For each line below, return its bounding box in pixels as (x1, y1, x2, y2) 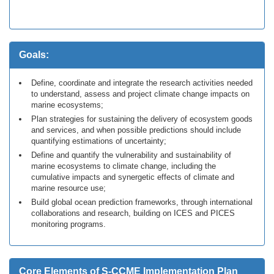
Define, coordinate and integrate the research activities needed (31, 78, 253, 87)
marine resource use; (31, 183, 106, 193)
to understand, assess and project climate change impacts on (31, 89, 250, 98)
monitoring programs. (31, 220, 106, 229)
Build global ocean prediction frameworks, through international (31, 198, 253, 207)
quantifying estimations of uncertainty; (31, 136, 166, 146)
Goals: (19, 50, 49, 60)
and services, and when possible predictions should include (31, 125, 241, 135)
